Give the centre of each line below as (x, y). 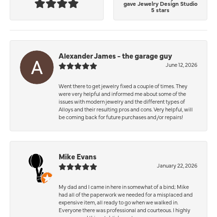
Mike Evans (77, 156)
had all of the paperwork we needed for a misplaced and (126, 194)
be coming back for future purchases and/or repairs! (121, 117)
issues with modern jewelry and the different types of (122, 101)
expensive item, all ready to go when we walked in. (118, 202)
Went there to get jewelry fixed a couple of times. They (123, 86)
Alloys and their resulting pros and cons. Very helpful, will (126, 109)
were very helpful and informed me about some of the (122, 93)
